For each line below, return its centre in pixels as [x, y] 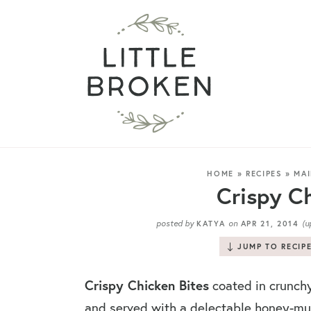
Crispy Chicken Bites [147, 285]
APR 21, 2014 [270, 224]
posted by [175, 223]
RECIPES [264, 174]
